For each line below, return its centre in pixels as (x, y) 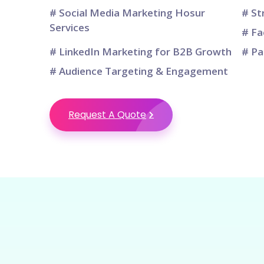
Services (70, 27)
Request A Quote (107, 115)
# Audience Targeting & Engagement (139, 71)
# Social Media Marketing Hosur (127, 13)
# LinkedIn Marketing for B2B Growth (141, 52)
